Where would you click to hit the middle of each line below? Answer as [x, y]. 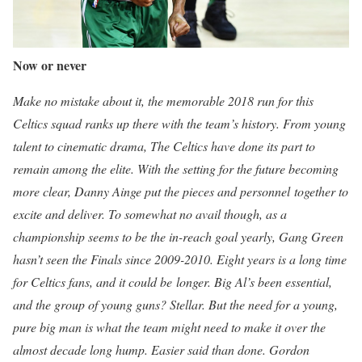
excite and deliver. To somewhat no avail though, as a [150, 213]
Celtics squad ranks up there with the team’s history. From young [179, 123]
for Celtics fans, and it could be [93, 281]
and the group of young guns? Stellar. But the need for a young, [175, 304]
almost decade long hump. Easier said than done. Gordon [161, 349]
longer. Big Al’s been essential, [252, 281]
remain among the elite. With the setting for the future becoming [176, 168]
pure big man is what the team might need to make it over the [169, 326]
